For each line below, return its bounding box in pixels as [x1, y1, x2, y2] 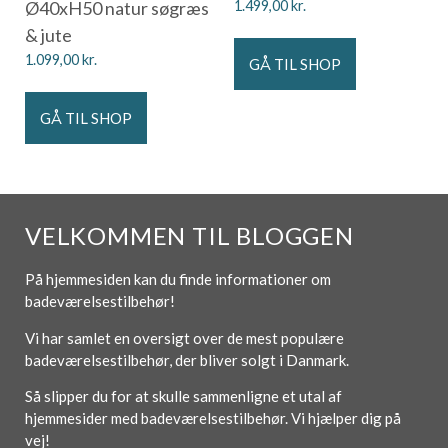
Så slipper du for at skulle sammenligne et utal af [25, 387, 342, 406]
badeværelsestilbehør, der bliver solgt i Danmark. [25, 350, 352, 369]
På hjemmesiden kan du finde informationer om [25, 270, 331, 289]
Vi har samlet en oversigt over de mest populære [25, 328, 344, 347]
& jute [25, 24, 72, 47]
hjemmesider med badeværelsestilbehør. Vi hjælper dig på [25, 409, 401, 428]
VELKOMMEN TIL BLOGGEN [25, 221, 354, 251]
